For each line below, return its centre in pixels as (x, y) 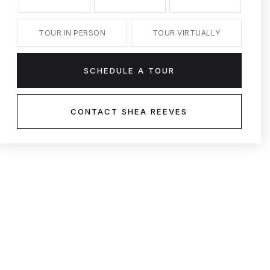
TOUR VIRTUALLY (186, 33)
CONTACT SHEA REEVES (129, 111)
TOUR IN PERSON (72, 33)
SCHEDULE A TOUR (129, 71)
